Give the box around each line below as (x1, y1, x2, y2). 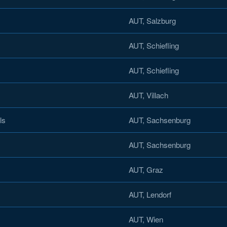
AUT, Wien (129, 213, 163, 224)
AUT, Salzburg (129, 15, 176, 26)
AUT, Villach (129, 89, 168, 100)
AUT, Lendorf (129, 188, 171, 200)
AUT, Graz (129, 164, 163, 175)
